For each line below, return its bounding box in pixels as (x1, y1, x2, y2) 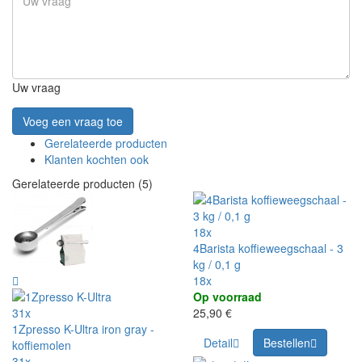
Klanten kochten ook (44, 151, 149, 168)
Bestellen (263, 335, 310, 351)
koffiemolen (12, 337, 71, 354)
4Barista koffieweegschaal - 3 (193, 240, 343, 257)
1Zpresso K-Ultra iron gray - (12, 321, 154, 338)
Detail (204, 335, 233, 351)
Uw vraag (12, 79, 61, 96)
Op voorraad (193, 288, 262, 305)
